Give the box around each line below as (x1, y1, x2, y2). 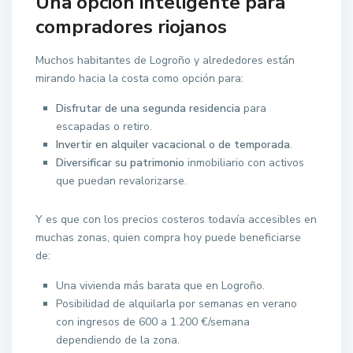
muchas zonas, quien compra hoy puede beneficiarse (35, 230, 302, 246)
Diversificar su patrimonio (56, 155, 185, 171)
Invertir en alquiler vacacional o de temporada (56, 137, 291, 153)
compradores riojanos (35, 14, 228, 40)
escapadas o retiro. (56, 119, 153, 135)
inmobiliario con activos (184, 155, 305, 171)
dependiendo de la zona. (56, 333, 180, 348)
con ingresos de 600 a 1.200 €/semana (56, 314, 251, 330)
